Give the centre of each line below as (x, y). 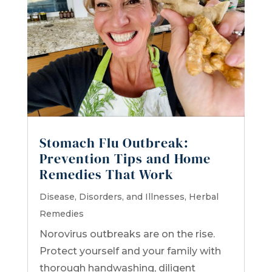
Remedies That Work (106, 174)
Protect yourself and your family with (130, 251)
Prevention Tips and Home (125, 158)
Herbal (203, 196)
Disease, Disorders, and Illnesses (112, 196)
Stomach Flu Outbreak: (114, 142)
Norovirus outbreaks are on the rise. (127, 234)
